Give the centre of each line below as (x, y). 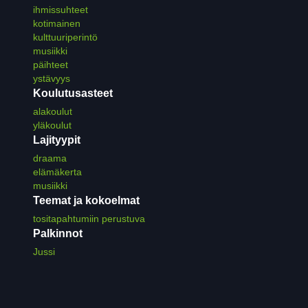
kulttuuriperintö (65, 37)
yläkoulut (52, 125)
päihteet (51, 65)
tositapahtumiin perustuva (89, 219)
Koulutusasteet (73, 93)
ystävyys (52, 79)
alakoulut (53, 112)
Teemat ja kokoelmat (86, 201)
